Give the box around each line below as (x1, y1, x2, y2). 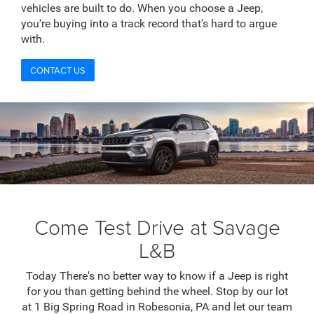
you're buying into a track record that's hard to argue (21, 17, 277, 31)
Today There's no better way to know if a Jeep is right (26, 269, 288, 283)
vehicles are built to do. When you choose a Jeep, (21, 1, 263, 15)
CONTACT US (30, 63, 86, 76)
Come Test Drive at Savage (34, 212, 280, 242)
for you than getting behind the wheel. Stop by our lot (26, 285, 288, 299)
